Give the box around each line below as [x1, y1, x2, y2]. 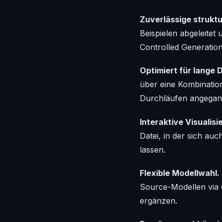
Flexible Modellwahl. [140, 167, 220, 178]
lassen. [140, 144, 166, 155]
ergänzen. [140, 195, 177, 206]
